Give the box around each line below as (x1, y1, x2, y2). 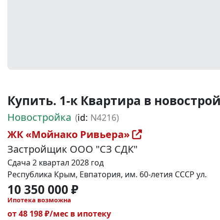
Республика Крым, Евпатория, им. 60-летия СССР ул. (7, 169, 207, 180)
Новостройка (7, 110, 71, 124)
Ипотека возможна (7, 195, 71, 204)
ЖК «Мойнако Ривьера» (7, 128, 132, 141)
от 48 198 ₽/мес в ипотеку (7, 208, 111, 219)
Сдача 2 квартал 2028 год (7, 157, 104, 168)
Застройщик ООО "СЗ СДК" (7, 142, 137, 156)
